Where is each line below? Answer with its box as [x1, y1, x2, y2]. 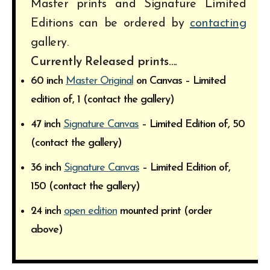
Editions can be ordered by [31, 17, 190, 30]
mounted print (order [117, 205, 212, 217]
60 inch [31, 75, 66, 87]
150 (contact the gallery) [31, 180, 140, 192]
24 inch [31, 205, 64, 217]
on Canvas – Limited [133, 75, 225, 87]
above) [31, 224, 63, 236]
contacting [190, 17, 246, 30]
